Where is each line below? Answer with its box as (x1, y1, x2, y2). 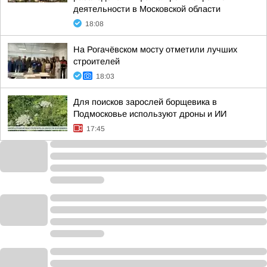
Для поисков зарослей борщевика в (73, 97, 217, 107)
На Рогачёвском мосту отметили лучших (73, 45, 237, 54)
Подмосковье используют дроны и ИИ (73, 109, 226, 119)
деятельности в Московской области (73, 4, 221, 14)
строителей (73, 57, 120, 66)
